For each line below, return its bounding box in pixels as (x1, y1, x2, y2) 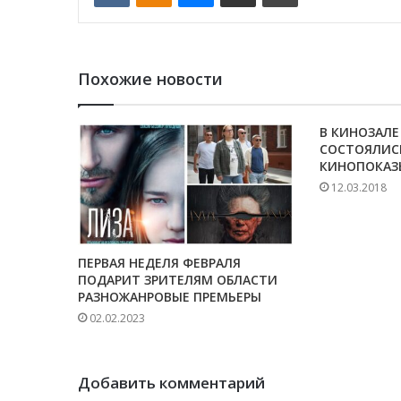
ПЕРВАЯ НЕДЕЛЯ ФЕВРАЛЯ (78, 253, 241, 271)
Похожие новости (78, 68, 223, 90)
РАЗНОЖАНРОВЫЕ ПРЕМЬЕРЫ (78, 287, 261, 305)
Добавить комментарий (78, 371, 265, 393)
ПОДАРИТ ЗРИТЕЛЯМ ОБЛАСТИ (78, 270, 277, 288)
